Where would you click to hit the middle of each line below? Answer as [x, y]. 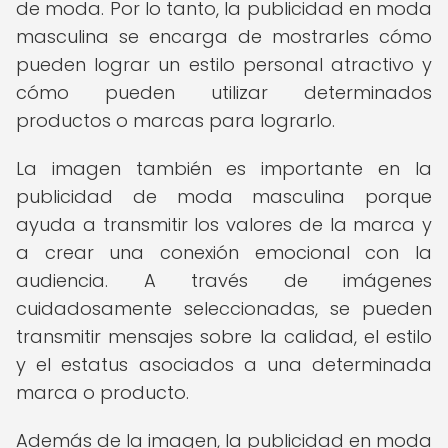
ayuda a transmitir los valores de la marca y [224, 224]
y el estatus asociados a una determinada [224, 364]
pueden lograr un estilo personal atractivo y [224, 64]
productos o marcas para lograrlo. [175, 120]
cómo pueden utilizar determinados [224, 92]
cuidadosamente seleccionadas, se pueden [224, 308]
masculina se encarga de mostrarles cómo [224, 36]
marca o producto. [102, 392]
